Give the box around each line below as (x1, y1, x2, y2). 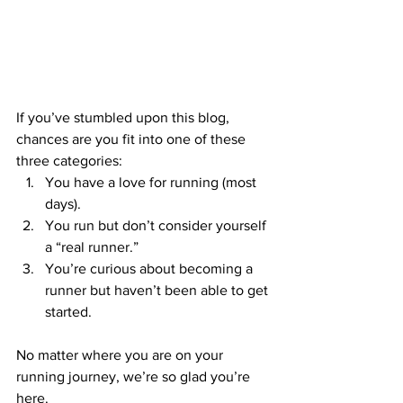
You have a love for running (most (45, 175, 260, 191)
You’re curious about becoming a (45, 261, 256, 277)
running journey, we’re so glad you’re (16, 369, 254, 385)
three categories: (16, 153, 122, 169)
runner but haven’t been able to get (45, 282, 272, 299)
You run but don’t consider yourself (45, 218, 270, 234)
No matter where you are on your (16, 347, 227, 363)
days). (45, 196, 81, 212)
